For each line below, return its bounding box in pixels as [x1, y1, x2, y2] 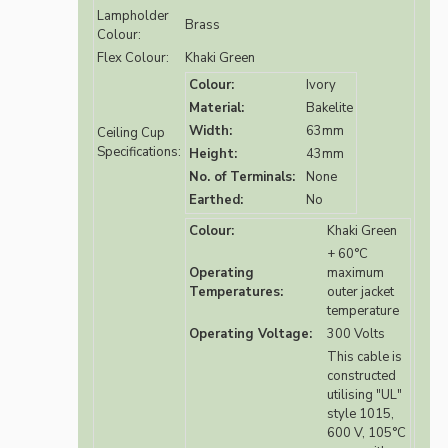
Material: [189, 99, 244, 118]
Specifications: [97, 143, 181, 162]
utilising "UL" [327, 386, 402, 405]
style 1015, [327, 405, 394, 424]
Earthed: [189, 191, 243, 210]
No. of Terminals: [189, 168, 295, 187]
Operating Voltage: [189, 325, 312, 344]
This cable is [327, 348, 402, 367]
